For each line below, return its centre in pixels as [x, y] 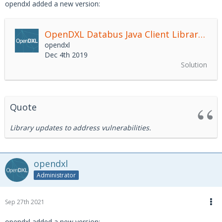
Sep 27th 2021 [25, 202]
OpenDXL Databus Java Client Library [202, 34]
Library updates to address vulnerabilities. [81, 128]
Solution [194, 65]
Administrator [56, 175]
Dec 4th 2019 [66, 55]
